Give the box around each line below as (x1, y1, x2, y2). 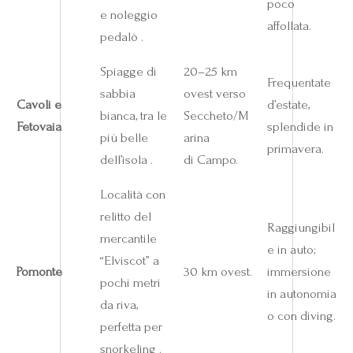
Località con (99, 186, 165, 202)
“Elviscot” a (99, 252, 159, 268)
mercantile (99, 230, 157, 246)
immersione (266, 263, 331, 279)
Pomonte (16, 263, 62, 279)
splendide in (266, 118, 333, 134)
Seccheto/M (183, 107, 248, 123)
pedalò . (99, 28, 143, 44)
